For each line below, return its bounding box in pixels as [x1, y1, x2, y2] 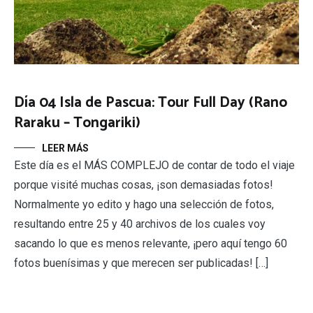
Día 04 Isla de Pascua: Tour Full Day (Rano [14, 90, 287, 115]
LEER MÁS [42, 142, 89, 154]
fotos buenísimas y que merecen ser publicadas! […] [14, 256, 268, 270]
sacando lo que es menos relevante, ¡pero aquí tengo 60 [14, 236, 287, 250]
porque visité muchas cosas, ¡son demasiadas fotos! [14, 177, 273, 191]
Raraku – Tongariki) [14, 110, 140, 135]
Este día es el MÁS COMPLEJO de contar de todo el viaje [14, 158, 295, 172]
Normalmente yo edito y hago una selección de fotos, [14, 197, 274, 211]
